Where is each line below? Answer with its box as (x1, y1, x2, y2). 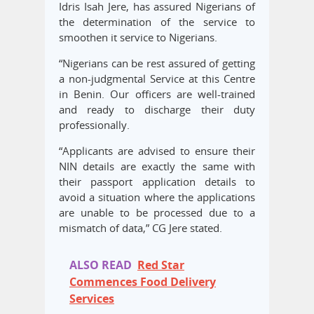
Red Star (137, 257, 184, 273)
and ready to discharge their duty (59, 102, 255, 117)
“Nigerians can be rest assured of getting (59, 56, 255, 71)
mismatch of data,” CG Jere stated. (59, 221, 222, 235)
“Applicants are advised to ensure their (59, 144, 255, 158)
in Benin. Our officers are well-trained (59, 87, 255, 102)
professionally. (59, 118, 130, 132)
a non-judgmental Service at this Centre (59, 71, 255, 86)
